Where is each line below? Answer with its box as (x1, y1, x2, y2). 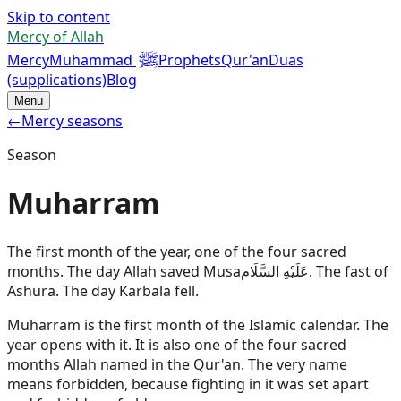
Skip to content (7, 7, 110, 27)
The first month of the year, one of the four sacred (7, 241, 346, 261)
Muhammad (49, 50, 136, 70)
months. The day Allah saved (7, 260, 203, 281)
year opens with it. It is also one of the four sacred (7, 334, 346, 354)
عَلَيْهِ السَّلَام (241, 260, 309, 281)
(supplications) (7, 70, 107, 90)
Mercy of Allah (7, 27, 104, 47)
